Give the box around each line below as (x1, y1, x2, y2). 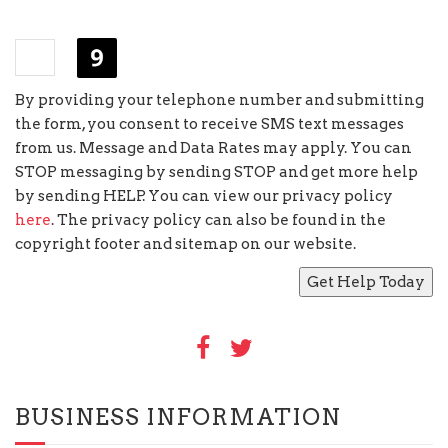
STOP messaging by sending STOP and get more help (15, 163, 418, 182)
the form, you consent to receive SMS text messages (15, 115, 404, 134)
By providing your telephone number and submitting (15, 91, 424, 110)
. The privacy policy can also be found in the (51, 211, 386, 230)
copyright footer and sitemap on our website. (15, 235, 356, 254)
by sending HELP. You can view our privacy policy (15, 187, 393, 206)
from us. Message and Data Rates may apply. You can (15, 139, 412, 158)
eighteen (137, 48, 212, 67)
